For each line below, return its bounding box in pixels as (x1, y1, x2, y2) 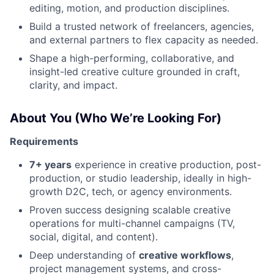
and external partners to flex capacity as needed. (29, 34, 258, 46)
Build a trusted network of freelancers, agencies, (29, 20, 254, 33)
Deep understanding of (29, 249, 136, 262)
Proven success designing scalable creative (29, 204, 231, 217)
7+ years (29, 158, 72, 171)
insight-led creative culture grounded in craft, (29, 65, 240, 78)
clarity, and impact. (29, 79, 117, 92)
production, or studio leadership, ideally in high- (29, 172, 251, 185)
